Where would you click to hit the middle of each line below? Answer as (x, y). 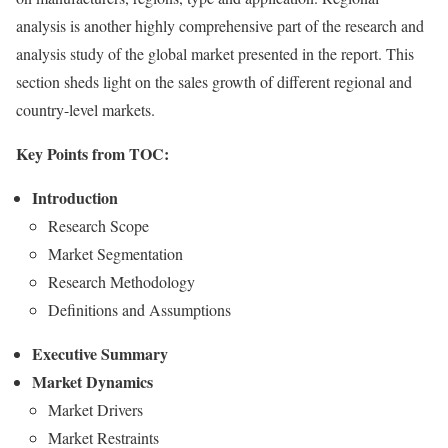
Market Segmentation (115, 253)
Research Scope (98, 225)
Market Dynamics (92, 381)
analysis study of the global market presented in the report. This (215, 53)
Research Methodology (121, 281)
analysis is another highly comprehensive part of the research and (220, 25)
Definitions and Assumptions (139, 309)
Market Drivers (95, 409)
